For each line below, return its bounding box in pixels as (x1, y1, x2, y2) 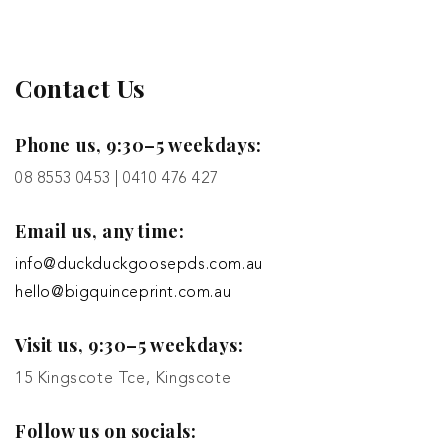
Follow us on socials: (15, 419, 197, 443)
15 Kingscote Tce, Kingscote (15, 371, 232, 387)
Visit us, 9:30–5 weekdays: (15, 333, 244, 357)
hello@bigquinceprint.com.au (15, 285, 232, 301)
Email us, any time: (15, 219, 185, 243)
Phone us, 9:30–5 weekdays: (15, 133, 262, 157)
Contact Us (15, 71, 146, 104)
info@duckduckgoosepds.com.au (15, 257, 263, 273)
